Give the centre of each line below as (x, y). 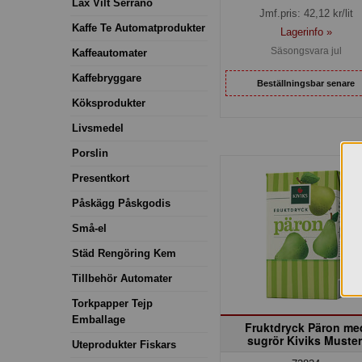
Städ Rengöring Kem (124, 253)
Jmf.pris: (281, 14)
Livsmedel (98, 128)
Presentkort (101, 178)
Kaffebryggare (107, 78)
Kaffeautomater (109, 53)
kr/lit (341, 14)
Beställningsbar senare (306, 83)
